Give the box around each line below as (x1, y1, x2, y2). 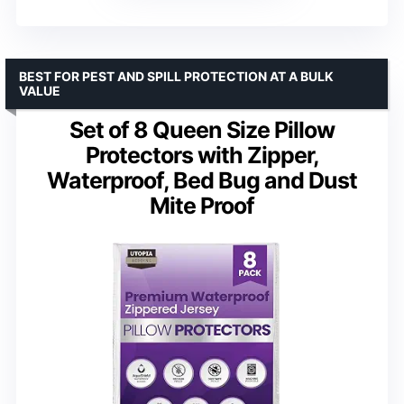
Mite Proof (150, 191, 254, 219)
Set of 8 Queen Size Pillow (69, 115, 335, 143)
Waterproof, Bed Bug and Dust (47, 166, 357, 194)
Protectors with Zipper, (85, 141, 319, 169)
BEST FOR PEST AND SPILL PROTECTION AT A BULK (19, 68, 334, 84)
